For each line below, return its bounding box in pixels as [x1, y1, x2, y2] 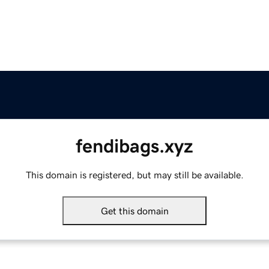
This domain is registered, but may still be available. [25, 170, 244, 180]
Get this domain [100, 206, 169, 216]
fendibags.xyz [76, 136, 193, 156]
